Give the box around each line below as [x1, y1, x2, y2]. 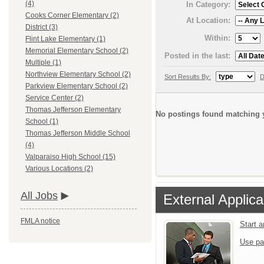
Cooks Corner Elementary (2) [25, 11, 119, 20]
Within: [204, 33, 230, 42]
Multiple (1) [25, 58, 61, 67]
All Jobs [21, 190, 58, 202]
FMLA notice [21, 217, 60, 226]
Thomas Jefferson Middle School [25, 129, 130, 138]
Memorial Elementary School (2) [25, 47, 128, 55]
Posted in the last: [164, 51, 230, 60]
